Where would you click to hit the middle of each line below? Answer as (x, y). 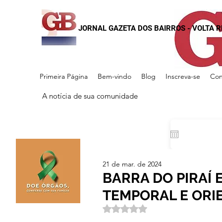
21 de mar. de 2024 (132, 164)
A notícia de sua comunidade (90, 96)
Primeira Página (64, 76)
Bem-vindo (114, 76)
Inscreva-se (183, 76)
